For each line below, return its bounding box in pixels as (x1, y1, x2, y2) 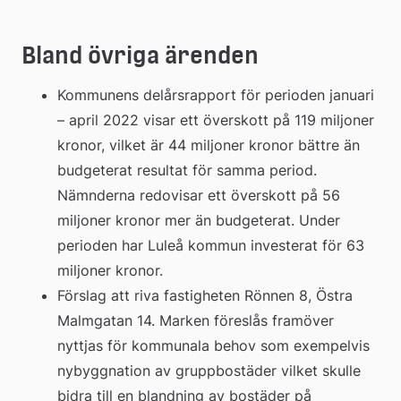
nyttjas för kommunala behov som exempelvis (57, 336, 370, 354)
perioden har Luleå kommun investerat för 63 (57, 235, 364, 254)
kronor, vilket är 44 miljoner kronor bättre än (57, 135, 360, 154)
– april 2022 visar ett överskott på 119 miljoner (57, 110, 374, 129)
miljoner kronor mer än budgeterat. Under (57, 210, 340, 229)
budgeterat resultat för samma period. (57, 160, 317, 179)
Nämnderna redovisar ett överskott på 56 (57, 185, 340, 204)
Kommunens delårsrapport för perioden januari (57, 85, 374, 104)
